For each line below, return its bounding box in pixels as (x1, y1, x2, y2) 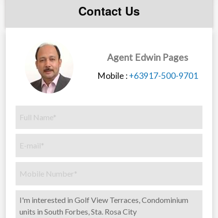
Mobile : (97, 70, 129, 81)
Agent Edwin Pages (107, 51, 188, 63)
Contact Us (78, 2, 140, 19)
